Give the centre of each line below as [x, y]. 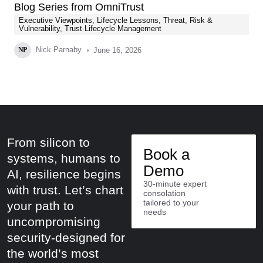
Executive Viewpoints [55, 20]
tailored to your [171, 203]
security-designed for [66, 237]
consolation [164, 193]
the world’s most [53, 253]
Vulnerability [39, 28]
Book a [166, 154]
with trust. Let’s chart [65, 190]
